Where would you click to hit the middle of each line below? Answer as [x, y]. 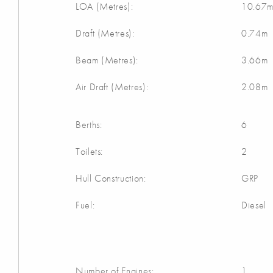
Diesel [254, 205]
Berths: [89, 124]
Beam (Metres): [107, 60]
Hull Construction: [111, 178]
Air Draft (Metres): [112, 87]
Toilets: [90, 151]
